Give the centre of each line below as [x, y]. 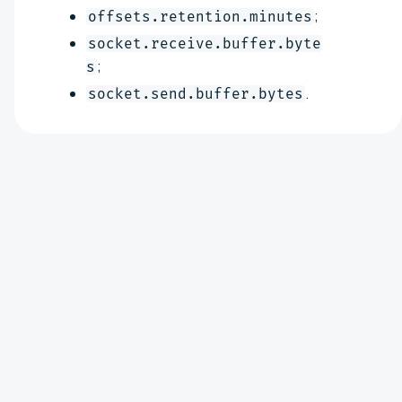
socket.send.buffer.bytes [196, 93]
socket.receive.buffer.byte [205, 43]
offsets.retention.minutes [200, 16]
